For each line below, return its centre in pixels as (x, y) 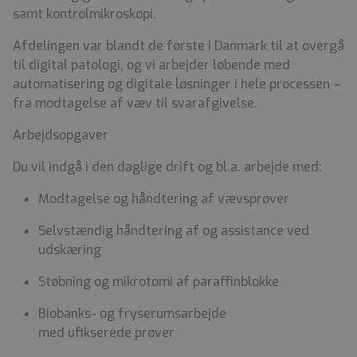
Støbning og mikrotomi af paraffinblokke (160, 282)
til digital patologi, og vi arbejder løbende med (151, 65)
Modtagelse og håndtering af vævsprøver (165, 199)
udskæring (71, 250)
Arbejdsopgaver (62, 135)
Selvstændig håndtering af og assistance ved (174, 231)
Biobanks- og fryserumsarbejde (132, 314)
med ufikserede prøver (108, 333)
